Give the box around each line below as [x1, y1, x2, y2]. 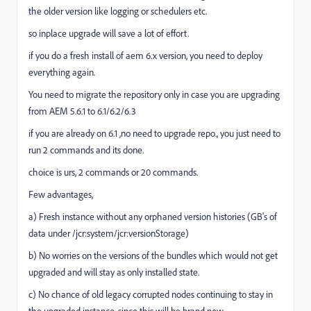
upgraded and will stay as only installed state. [28, 266, 199, 278]
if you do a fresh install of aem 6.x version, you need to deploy [28, 49, 262, 61]
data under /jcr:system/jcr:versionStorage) [28, 227, 189, 239]
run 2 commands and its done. [28, 144, 144, 155]
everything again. [28, 66, 95, 78]
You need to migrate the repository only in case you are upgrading [28, 88, 280, 100]
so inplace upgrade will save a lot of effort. [28, 27, 189, 39]
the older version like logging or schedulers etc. [28, 5, 207, 17]
